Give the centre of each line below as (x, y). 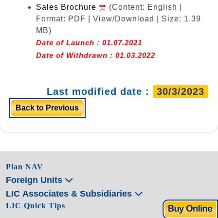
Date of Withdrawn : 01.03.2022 (96, 55)
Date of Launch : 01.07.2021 (89, 42)
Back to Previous (47, 108)
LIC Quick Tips (36, 205)
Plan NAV (25, 166)
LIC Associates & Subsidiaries (70, 193)
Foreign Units (35, 180)
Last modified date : (100, 91)
